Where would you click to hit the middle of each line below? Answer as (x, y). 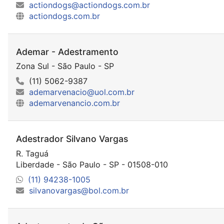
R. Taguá (32, 153)
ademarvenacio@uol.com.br (82, 92)
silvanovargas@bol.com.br (79, 190)
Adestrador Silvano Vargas (72, 139)
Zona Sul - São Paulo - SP (65, 66)
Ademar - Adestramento (67, 52)
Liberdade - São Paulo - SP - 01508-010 (92, 164)
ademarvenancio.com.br (74, 103)
